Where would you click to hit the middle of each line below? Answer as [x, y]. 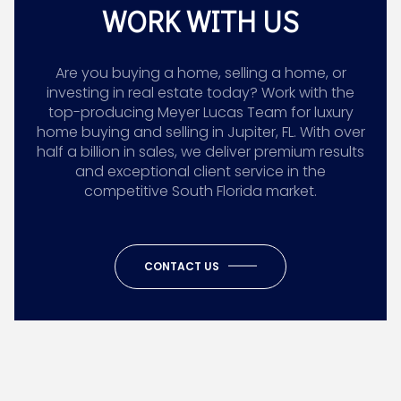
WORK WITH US [200, 21]
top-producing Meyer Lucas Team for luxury [200, 112]
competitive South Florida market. [200, 191]
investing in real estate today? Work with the [200, 92]
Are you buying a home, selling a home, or [200, 73]
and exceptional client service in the [200, 171]
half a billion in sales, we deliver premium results [200, 151]
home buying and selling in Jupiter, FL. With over [200, 132]
